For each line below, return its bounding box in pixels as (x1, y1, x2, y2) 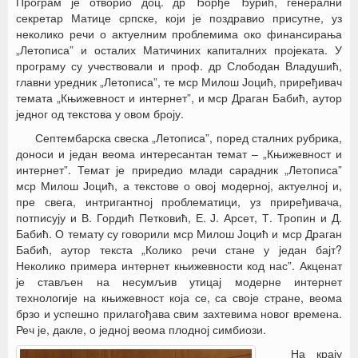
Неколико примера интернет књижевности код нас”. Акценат (16, 257, 342, 273)
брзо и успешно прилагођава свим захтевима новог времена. (16, 305, 342, 321)
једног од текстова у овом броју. (16, 105, 184, 121)
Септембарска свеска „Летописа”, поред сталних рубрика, (35, 129, 342, 145)
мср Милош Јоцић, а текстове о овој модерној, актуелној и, (16, 177, 342, 193)
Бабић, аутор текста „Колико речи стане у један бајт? (16, 241, 342, 257)
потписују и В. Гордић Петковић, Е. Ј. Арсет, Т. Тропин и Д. (16, 209, 342, 225)
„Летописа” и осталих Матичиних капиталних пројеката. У (16, 42, 342, 58)
